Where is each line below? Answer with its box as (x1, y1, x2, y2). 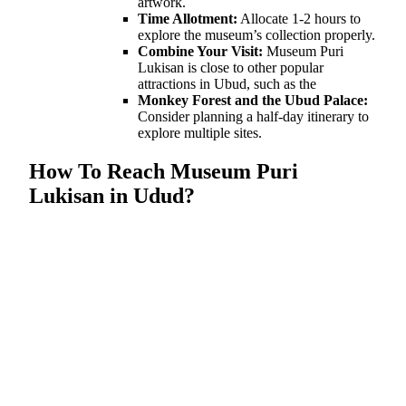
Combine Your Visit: (138, 43, 266, 59)
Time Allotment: (138, 10, 237, 26)
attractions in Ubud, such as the (138, 75, 316, 92)
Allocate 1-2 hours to (237, 10, 361, 26)
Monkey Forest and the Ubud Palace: (138, 92, 368, 108)
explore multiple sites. (138, 124, 262, 140)
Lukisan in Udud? (29, 183, 195, 208)
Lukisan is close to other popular (138, 59, 324, 75)
